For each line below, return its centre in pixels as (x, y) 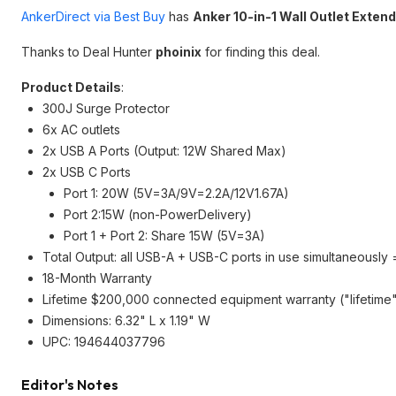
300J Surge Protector (106, 108)
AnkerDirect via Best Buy (93, 16)
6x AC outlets (81, 129)
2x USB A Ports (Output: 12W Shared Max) (164, 151)
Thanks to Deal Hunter (88, 52)
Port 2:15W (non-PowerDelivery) (158, 214)
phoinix (179, 52)
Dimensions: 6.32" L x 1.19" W (126, 320)
